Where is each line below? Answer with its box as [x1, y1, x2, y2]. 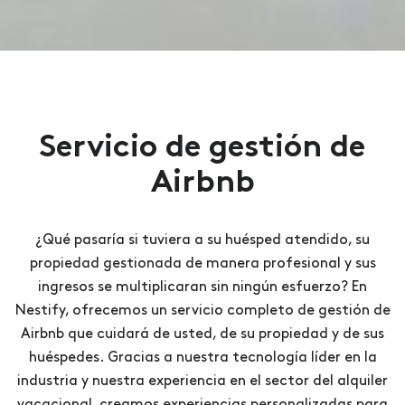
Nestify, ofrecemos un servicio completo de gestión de [14, 303, 391, 317]
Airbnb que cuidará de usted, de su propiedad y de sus [21, 326, 384, 341]
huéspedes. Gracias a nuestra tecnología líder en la [28, 350, 377, 364]
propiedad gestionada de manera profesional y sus [29, 256, 376, 270]
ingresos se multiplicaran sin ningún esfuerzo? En [38, 279, 367, 294]
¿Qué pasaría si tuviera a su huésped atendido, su [35, 232, 370, 247]
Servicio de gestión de [40, 133, 365, 164]
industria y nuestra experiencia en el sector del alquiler [17, 373, 388, 388]
